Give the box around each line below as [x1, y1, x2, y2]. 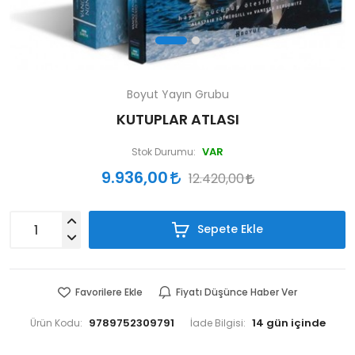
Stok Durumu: [132, 147, 196, 157]
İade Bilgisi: [189, 319, 246, 328]
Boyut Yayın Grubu [126, 89, 229, 100]
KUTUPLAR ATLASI [116, 113, 239, 127]
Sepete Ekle [193, 223, 263, 235]
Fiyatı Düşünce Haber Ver [176, 288, 297, 297]
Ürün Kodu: [29, 319, 82, 328]
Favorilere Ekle [75, 288, 143, 297]
